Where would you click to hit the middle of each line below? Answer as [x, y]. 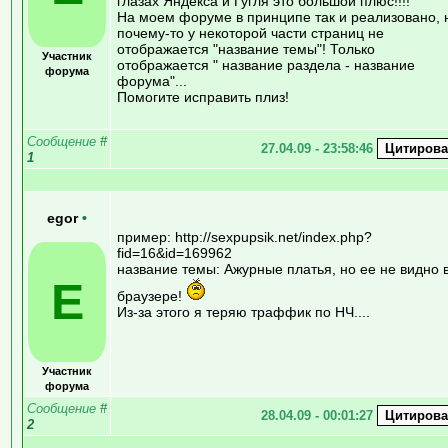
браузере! [151, 295]
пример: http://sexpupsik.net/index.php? [244, 236]
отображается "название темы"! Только [246, 48]
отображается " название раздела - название [266, 64]
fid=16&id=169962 [174, 252]
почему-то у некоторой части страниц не [250, 32]
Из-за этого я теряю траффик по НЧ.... [243, 311]
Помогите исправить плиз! [203, 96]
